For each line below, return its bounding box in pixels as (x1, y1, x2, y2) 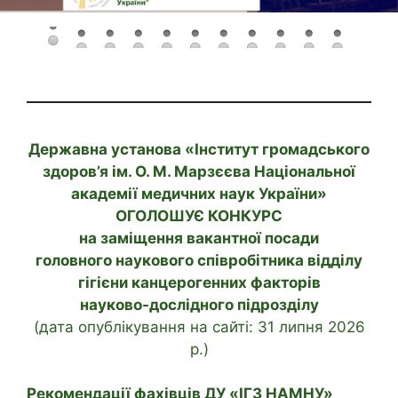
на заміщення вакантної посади (79, 228, 319, 247)
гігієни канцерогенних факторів (77, 273, 321, 291)
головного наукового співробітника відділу (36, 251, 362, 269)
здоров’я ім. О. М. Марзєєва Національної (43, 162, 355, 180)
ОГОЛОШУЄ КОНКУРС (115, 206, 283, 225)
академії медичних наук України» (71, 184, 327, 203)
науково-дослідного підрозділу (79, 295, 319, 314)
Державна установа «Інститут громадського (28, 139, 370, 158)
